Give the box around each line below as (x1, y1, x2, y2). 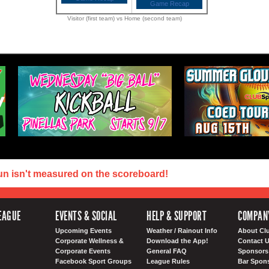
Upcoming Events (55, 226, 112, 234)
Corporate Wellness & (55, 237, 124, 244)
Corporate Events (55, 247, 110, 255)
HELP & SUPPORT (147, 208, 207, 223)
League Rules (147, 257, 190, 265)
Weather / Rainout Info (147, 226, 217, 234)
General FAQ (147, 247, 187, 255)
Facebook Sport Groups (55, 257, 131, 265)
